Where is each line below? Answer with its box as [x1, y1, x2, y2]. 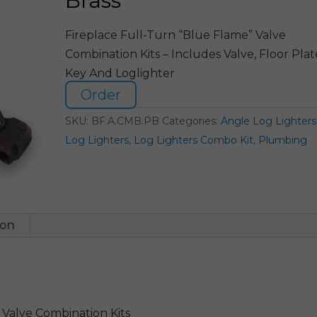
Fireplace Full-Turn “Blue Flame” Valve [64, 28, 286, 42]
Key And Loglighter [64, 66, 175, 80]
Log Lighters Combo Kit [133, 133, 253, 146]
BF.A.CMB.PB [91, 114, 159, 127]
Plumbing [258, 133, 307, 146]
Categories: [161, 114, 221, 127]
